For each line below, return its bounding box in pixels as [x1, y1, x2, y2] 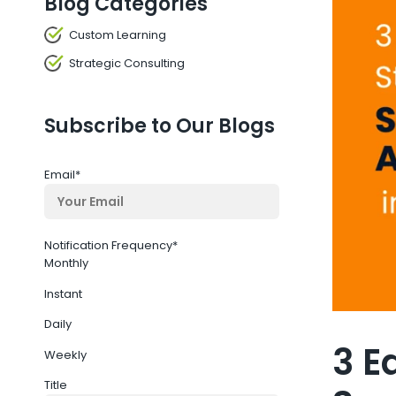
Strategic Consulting [69, 55, 185, 72]
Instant [44, 285, 82, 302]
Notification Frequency [44, 237, 172, 254]
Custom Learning [69, 27, 166, 43]
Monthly [44, 255, 88, 271]
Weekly [44, 346, 87, 363]
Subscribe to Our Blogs [44, 112, 275, 140]
